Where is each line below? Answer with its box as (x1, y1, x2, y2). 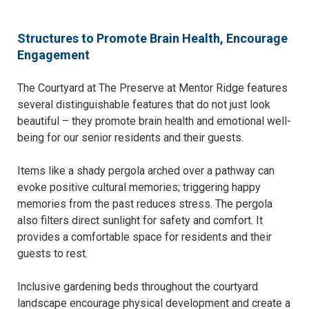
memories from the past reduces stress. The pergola (17, 197, 272, 211)
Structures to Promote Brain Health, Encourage (17, 31, 288, 46)
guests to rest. (17, 247, 88, 261)
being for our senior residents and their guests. (17, 131, 243, 145)
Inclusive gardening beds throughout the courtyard (17, 280, 258, 294)
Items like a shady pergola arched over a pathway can (17, 164, 275, 178)
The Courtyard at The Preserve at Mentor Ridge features (17, 81, 288, 95)
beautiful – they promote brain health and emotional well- (17, 114, 291, 128)
